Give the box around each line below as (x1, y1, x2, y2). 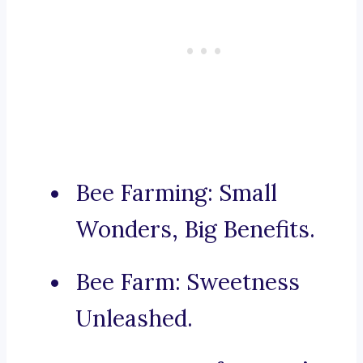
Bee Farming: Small (75, 178, 277, 208)
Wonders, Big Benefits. (75, 215, 315, 245)
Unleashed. (75, 304, 193, 334)
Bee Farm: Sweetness (75, 267, 300, 297)
